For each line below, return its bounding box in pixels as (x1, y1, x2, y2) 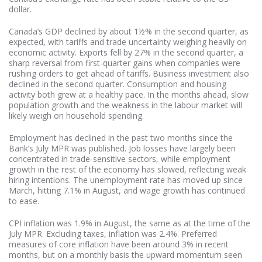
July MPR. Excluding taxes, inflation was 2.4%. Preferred (9, 227, 217, 239)
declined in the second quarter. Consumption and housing (9, 78, 226, 89)
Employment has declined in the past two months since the (9, 132, 233, 143)
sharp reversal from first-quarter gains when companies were (9, 57, 240, 68)
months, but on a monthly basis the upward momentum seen (9, 249, 242, 260)
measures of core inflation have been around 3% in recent (9, 238, 229, 250)
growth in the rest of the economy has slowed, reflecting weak (9, 163, 246, 175)
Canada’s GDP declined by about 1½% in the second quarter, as (9, 25, 249, 37)
